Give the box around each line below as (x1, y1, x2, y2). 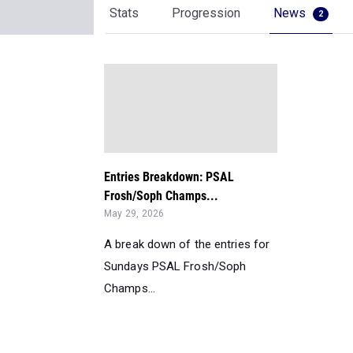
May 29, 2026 (104, 208, 165, 219)
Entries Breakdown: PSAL (104, 169, 234, 184)
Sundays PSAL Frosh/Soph (104, 259, 247, 273)
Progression (172, 6, 240, 20)
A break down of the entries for (104, 237, 270, 251)
